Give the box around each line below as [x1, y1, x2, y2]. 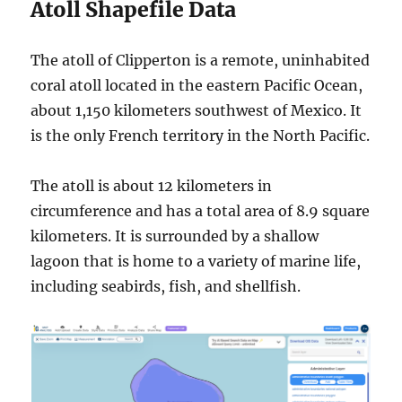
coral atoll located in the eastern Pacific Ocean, [31, 75, 363, 94]
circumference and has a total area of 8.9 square [31, 201, 371, 220]
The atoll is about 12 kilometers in [31, 176, 273, 195]
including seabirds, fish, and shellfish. [31, 276, 301, 295]
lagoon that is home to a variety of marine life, [31, 251, 362, 270]
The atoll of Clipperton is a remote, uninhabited [31, 50, 371, 69]
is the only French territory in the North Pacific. [31, 126, 371, 144]
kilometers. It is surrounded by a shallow [31, 226, 319, 245]
